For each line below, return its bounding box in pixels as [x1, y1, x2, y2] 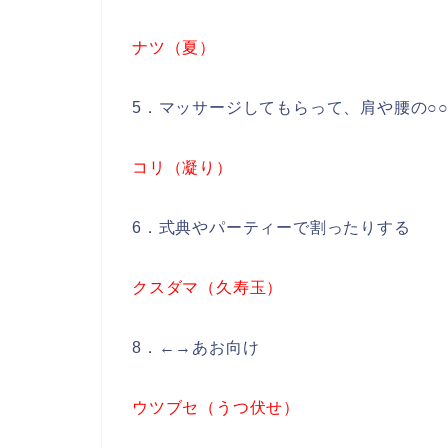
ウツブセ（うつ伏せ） [132, 399, 300, 417]
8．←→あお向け [132, 339, 260, 357]
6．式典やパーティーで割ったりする [132, 219, 411, 237]
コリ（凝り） [132, 159, 233, 177]
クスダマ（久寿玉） [132, 279, 284, 297]
